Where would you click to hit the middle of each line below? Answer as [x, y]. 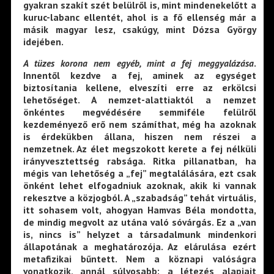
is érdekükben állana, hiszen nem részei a [139, 137]
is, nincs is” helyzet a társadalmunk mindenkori [139, 235]
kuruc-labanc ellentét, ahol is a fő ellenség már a [139, 17]
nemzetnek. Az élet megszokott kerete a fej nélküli [139, 149]
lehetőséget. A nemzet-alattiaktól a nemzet [139, 100]
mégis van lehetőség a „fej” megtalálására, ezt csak [139, 173]
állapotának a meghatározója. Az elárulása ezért [139, 247]
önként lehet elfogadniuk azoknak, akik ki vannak [139, 186]
